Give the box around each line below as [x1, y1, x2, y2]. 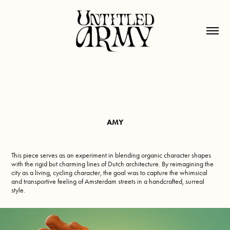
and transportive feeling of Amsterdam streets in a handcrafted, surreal [11, 177, 205, 186]
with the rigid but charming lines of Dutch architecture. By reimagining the [11, 160, 214, 168]
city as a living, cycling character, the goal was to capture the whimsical [11, 168, 208, 177]
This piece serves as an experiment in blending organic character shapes [11, 151, 212, 160]
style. [11, 186, 26, 195]
